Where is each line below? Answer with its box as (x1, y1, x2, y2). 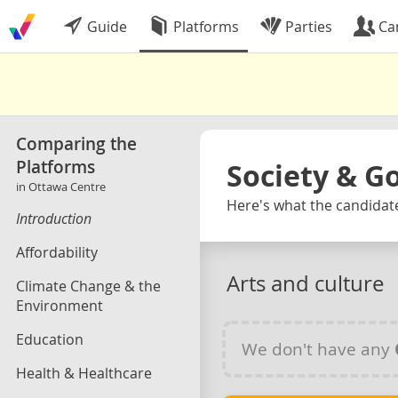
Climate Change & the (16, 276, 161, 296)
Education (16, 330, 84, 349)
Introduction (16, 209, 92, 228)
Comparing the (16, 132, 137, 155)
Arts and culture (227, 268, 384, 298)
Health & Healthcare (16, 363, 152, 383)
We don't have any (241, 337, 394, 360)
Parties (282, 17, 332, 36)
